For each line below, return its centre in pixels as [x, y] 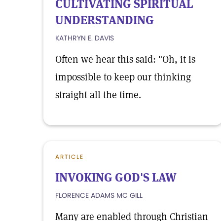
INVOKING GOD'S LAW [116, 177]
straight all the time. [98, 95]
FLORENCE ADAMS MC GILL [99, 195]
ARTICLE [70, 157]
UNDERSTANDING [105, 20]
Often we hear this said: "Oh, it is [125, 59]
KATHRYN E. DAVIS [85, 38]
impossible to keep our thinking [123, 77]
